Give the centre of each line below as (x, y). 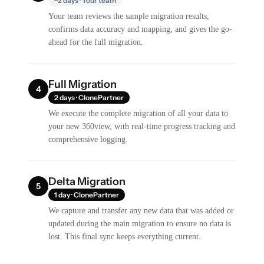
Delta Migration (87, 181)
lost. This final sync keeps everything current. (125, 236)
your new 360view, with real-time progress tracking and (142, 126)
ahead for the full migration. (96, 42)
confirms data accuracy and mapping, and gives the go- (141, 29)
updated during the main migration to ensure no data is (140, 223)
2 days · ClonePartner (89, 97)
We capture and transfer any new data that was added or (141, 210)
